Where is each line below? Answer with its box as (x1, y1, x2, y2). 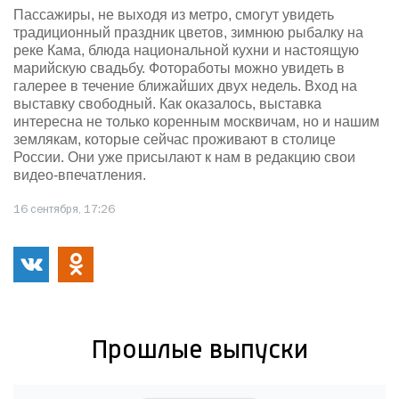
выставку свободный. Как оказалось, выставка (13, 95, 322, 111)
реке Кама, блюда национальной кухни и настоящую (13, 42, 359, 58)
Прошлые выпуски (91, 337, 308, 364)
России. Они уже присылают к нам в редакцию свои (13, 149, 355, 165)
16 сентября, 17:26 (13, 204, 115, 215)
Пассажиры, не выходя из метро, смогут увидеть (13, 6, 334, 22)
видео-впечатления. (13, 167, 146, 183)
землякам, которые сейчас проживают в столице (13, 131, 336, 147)
